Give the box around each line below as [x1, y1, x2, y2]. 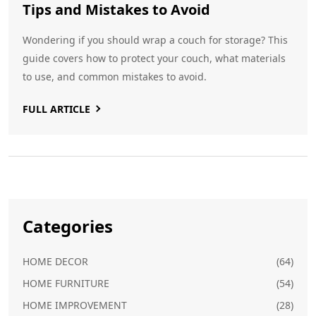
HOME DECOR [23, 254, 88, 268]
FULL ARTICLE [23, 102, 90, 116]
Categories [23, 214, 113, 238]
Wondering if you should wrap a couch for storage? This [23, 32, 288, 47]
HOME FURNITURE [23, 276, 109, 290]
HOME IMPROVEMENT [23, 298, 127, 312]
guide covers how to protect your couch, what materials [23, 51, 286, 65]
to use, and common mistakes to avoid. [23, 69, 207, 83]
